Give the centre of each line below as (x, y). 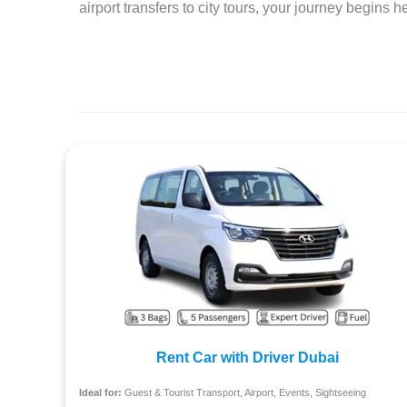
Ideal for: (100, 393)
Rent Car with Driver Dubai (247, 358)
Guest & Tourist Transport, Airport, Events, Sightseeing (244, 393)
